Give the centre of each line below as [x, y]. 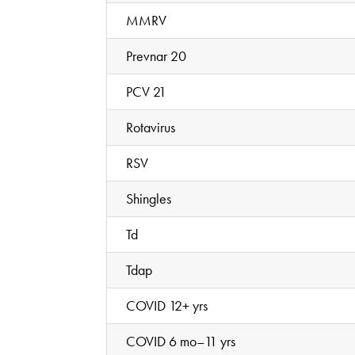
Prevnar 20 [157, 55]
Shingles [149, 198]
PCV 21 [147, 91]
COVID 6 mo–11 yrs [181, 341]
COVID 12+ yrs [167, 305]
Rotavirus [151, 127]
